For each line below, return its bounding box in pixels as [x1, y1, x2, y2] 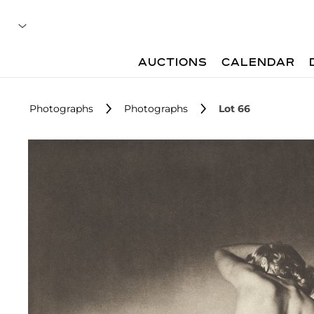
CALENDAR [221, 57, 296, 69]
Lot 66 [219, 102, 250, 115]
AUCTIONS [138, 57, 208, 69]
